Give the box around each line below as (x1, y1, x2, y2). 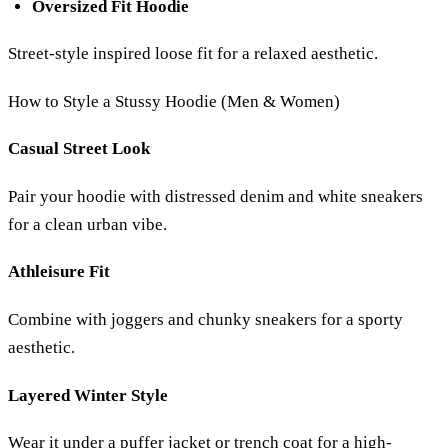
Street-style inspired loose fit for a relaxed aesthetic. (8, 44, 378, 64)
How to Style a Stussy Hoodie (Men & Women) (8, 91, 340, 111)
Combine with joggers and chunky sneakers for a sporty (8, 310, 403, 330)
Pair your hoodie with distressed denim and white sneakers (8, 186, 423, 206)
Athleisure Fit (8, 262, 110, 282)
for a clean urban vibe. (8, 214, 167, 234)
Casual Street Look (8, 139, 150, 159)
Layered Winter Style (8, 385, 168, 405)
